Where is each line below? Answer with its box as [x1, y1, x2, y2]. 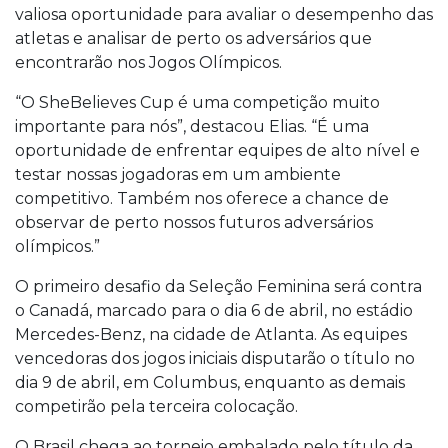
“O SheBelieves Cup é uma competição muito [15, 93, 380, 112]
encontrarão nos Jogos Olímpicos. [15, 53, 282, 72]
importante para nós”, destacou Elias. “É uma [15, 117, 369, 136]
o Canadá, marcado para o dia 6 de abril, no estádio [15, 301, 413, 320]
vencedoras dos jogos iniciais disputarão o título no [15, 349, 415, 368]
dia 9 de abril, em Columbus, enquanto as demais [15, 373, 405, 392]
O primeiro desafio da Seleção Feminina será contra [15, 277, 422, 296]
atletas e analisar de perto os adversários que [15, 29, 372, 48]
